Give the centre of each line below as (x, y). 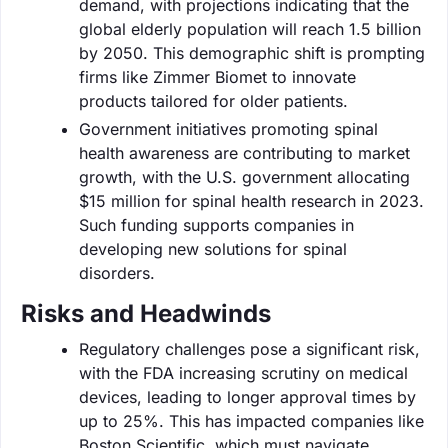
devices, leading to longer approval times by (247, 396)
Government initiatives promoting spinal (228, 128)
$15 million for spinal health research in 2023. (251, 200)
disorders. (117, 272)
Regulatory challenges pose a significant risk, (249, 348)
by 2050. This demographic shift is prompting (252, 52)
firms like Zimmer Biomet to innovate (217, 76)
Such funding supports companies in (216, 224)
